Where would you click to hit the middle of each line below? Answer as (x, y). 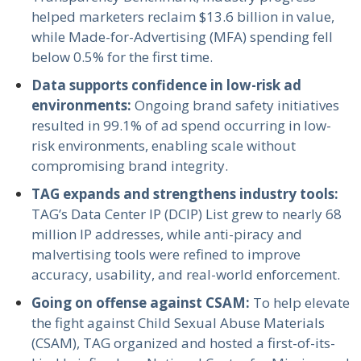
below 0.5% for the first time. (122, 56)
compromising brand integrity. (129, 165)
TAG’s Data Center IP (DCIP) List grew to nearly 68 (186, 214)
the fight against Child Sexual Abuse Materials (178, 322)
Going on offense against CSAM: (142, 302)
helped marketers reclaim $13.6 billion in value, (183, 16)
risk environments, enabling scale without (163, 145)
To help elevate (301, 302)
